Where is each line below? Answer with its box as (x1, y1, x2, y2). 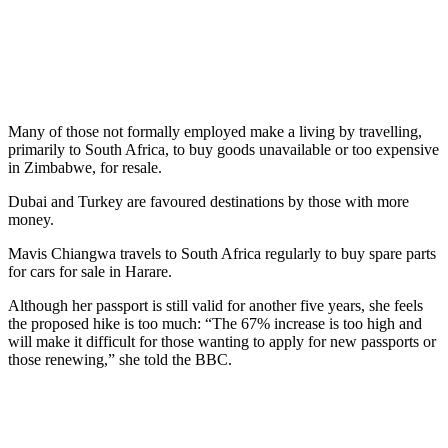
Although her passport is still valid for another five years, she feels (8, 296, 423, 314)
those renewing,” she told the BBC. (8, 350, 232, 368)
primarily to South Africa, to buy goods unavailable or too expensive (8, 140, 439, 158)
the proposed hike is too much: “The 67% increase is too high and (8, 314, 422, 332)
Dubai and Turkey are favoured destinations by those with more (8, 192, 409, 210)
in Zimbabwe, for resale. (8, 158, 162, 176)
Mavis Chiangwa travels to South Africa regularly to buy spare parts (8, 244, 436, 262)
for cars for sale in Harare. (8, 262, 172, 280)
